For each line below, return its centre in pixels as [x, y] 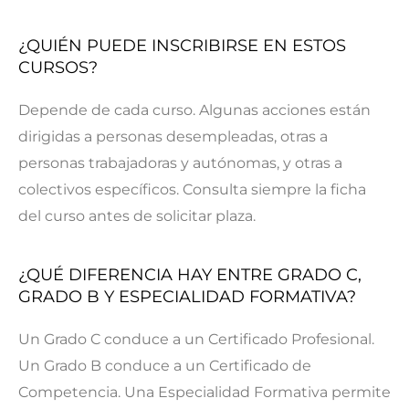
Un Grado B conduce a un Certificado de [165, 365]
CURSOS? [58, 67]
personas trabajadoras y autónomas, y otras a [180, 163]
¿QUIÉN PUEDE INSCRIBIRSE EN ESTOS [182, 45]
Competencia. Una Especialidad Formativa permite [204, 392]
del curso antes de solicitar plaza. [137, 215]
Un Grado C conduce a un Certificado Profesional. [196, 339]
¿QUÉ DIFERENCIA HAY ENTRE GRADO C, [190, 274]
